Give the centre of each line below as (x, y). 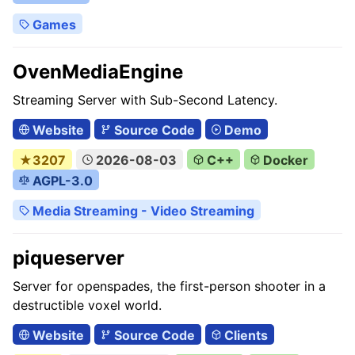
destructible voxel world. (87, 305)
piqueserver (69, 258)
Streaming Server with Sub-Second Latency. (145, 100)
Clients (245, 335)
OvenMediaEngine (98, 72)
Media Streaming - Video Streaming (141, 211)
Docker (284, 160)
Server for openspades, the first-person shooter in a (169, 286)
